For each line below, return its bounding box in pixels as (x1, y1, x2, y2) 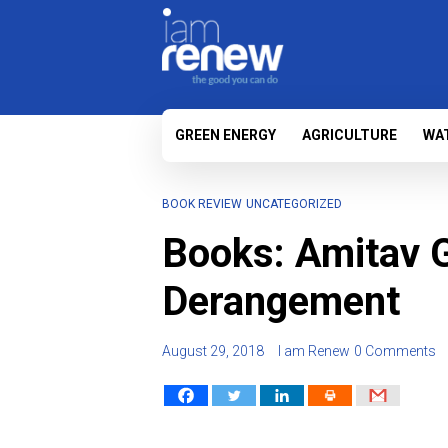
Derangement (162, 278, 400, 325)
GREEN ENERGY (175, 127, 276, 143)
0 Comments (354, 343, 436, 359)
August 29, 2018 (162, 343, 264, 359)
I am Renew (278, 343, 350, 359)
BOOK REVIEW (162, 197, 242, 211)
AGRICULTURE (302, 127, 397, 143)
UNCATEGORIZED (246, 197, 342, 211)
